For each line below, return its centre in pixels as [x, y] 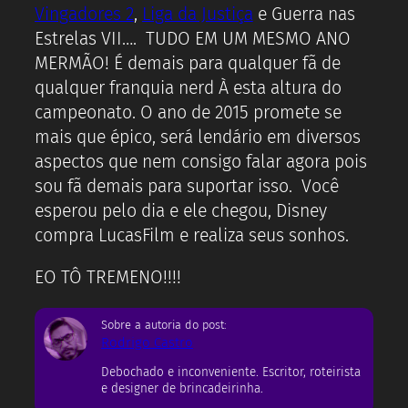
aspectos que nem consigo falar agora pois [201, 161]
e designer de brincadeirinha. [182, 389]
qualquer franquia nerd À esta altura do [188, 87]
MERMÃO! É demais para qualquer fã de [188, 63]
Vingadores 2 [84, 14]
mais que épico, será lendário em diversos [198, 137]
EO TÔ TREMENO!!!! [108, 278]
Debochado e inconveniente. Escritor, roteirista [231, 372]
